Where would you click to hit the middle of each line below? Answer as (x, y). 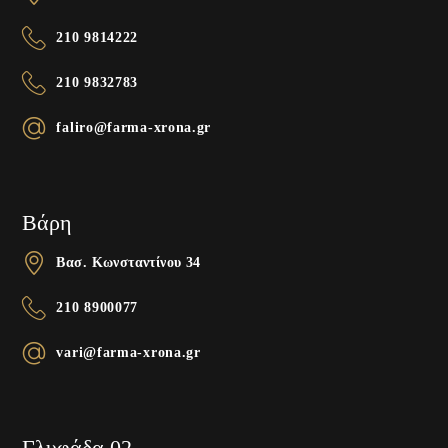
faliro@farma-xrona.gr (134, 127)
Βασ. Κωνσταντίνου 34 (128, 262)
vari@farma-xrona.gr (128, 352)
